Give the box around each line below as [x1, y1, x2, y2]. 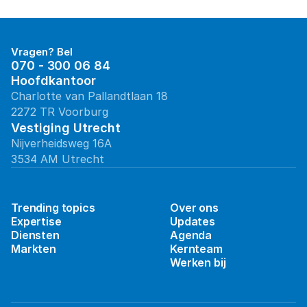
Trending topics [11, 201, 95, 214]
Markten [11, 242, 56, 256]
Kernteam [170, 242, 223, 256]
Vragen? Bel [11, 45, 73, 58]
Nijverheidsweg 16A [11, 136, 112, 150]
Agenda [170, 228, 212, 242]
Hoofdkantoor [11, 73, 96, 88]
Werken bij [170, 256, 226, 269]
